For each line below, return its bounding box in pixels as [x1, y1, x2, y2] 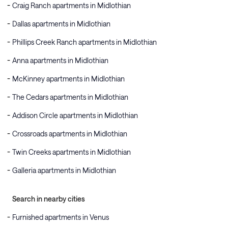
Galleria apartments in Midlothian [12, 166, 116, 175]
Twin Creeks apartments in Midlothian [12, 148, 131, 156]
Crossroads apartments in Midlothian [12, 129, 127, 138]
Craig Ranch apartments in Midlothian [12, 1, 131, 10]
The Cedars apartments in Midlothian [12, 93, 128, 101]
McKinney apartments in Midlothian [12, 74, 125, 83]
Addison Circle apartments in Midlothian [12, 111, 138, 120]
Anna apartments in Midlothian [12, 56, 108, 65]
